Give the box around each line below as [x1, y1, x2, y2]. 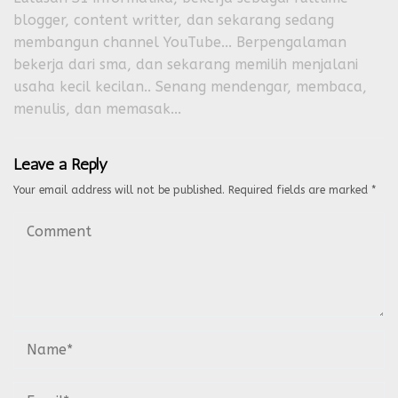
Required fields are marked [228, 184, 371, 196]
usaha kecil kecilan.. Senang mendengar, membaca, [13, 78, 367, 95]
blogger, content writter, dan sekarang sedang [13, 12, 334, 28]
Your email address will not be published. [13, 184, 225, 196]
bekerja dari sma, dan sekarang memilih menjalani [13, 56, 358, 73]
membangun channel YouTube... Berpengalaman [13, 34, 346, 51]
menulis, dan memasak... [13, 100, 181, 117]
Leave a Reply [13, 155, 107, 174]
